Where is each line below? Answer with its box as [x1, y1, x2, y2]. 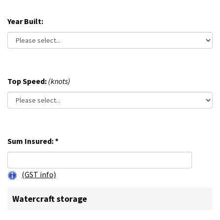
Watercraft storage [12, 193, 87, 205]
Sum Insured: [7, 136, 54, 146]
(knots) [48, 76, 70, 86]
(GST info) [22, 169, 56, 180]
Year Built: [7, 16, 43, 27]
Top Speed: [7, 76, 48, 86]
